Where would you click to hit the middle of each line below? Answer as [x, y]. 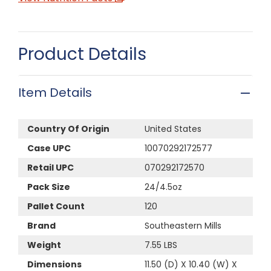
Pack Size [49, 187]
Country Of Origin [68, 129]
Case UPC [49, 148]
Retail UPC [51, 167]
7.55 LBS [161, 245]
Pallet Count [56, 206]
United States [173, 129]
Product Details [82, 54]
